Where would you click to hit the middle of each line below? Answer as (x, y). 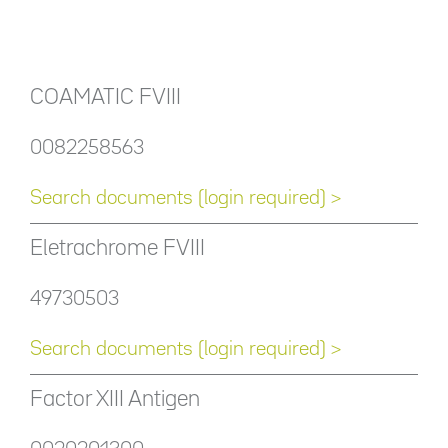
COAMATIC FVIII (105, 98)
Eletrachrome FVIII (117, 249)
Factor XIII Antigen (115, 400)
